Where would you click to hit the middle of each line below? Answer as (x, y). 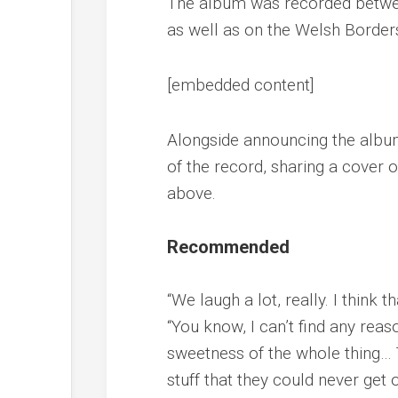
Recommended (229, 247)
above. (192, 193)
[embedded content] (241, 84)
